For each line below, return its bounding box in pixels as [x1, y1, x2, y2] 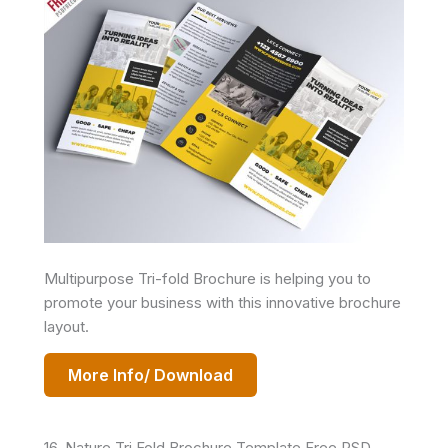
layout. [44, 316, 89, 336]
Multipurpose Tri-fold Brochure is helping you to [44, 268, 371, 288]
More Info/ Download [68, 364, 233, 385]
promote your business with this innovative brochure [44, 292, 401, 312]
